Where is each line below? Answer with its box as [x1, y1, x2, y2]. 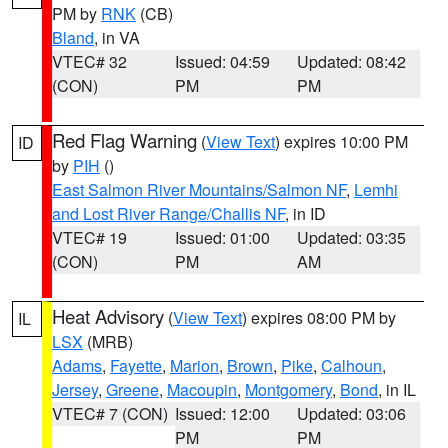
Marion [170, 354, 219, 377]
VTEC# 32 [52, 50, 127, 73]
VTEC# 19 [52, 226, 127, 249]
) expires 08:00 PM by [242, 306, 396, 329]
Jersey [52, 378, 98, 401]
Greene [106, 378, 159, 401]
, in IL [378, 378, 416, 401]
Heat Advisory [52, 303, 164, 329]
